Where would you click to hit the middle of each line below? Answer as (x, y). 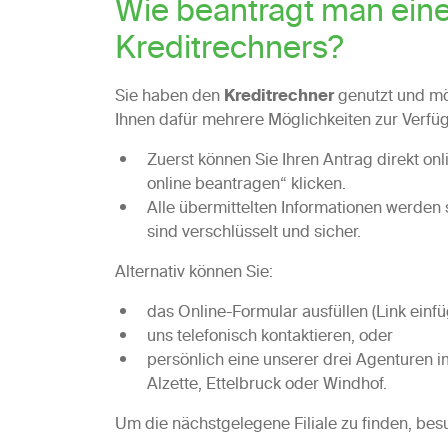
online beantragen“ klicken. (246, 185)
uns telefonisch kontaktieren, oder (269, 337)
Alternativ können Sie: (193, 273)
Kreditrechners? (228, 51)
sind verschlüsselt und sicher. (253, 233)
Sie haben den (169, 97)
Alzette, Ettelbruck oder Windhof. (266, 385)
